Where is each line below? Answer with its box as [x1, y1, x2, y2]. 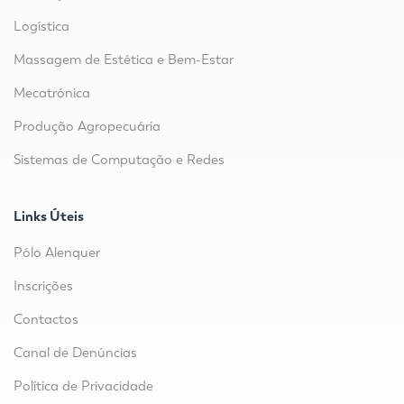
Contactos [14, 311, 78, 328]
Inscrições [14, 278, 73, 295]
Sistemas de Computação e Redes [14, 151, 225, 169]
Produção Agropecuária [14, 118, 161, 135]
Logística [14, 18, 69, 35]
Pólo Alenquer [14, 244, 100, 262]
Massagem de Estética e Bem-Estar [14, 51, 234, 69]
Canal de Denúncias [14, 344, 137, 362]
